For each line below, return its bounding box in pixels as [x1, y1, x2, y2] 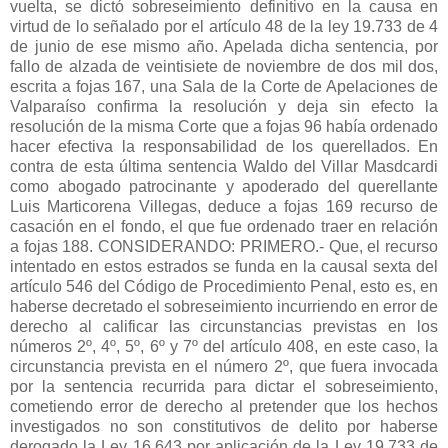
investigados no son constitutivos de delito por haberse [10, 417, 438, 435]
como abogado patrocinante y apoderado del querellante [10, 177, 438, 195]
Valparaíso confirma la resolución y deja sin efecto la [10, 97, 438, 115]
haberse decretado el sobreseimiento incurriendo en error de [10, 297, 438, 315]
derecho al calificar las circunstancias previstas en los [10, 317, 438, 335]
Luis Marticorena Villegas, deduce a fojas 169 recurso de [10, 197, 438, 215]
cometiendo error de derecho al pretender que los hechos [10, 397, 438, 415]
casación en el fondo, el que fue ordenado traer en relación [10, 217, 438, 235]
